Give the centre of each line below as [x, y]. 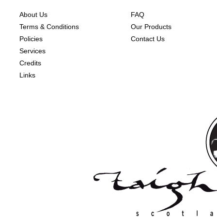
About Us [33, 15]
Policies [31, 39]
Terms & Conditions [49, 27]
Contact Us [148, 39]
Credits [30, 63]
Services [32, 51]
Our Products [151, 27]
